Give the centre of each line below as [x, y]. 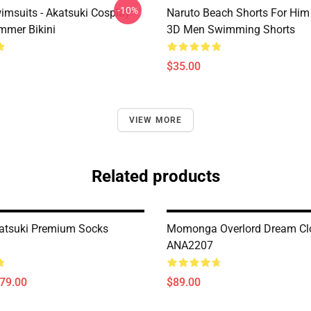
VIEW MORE [155, 120]
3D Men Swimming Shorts [231, 30]
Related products [155, 176]
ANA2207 [190, 245]
